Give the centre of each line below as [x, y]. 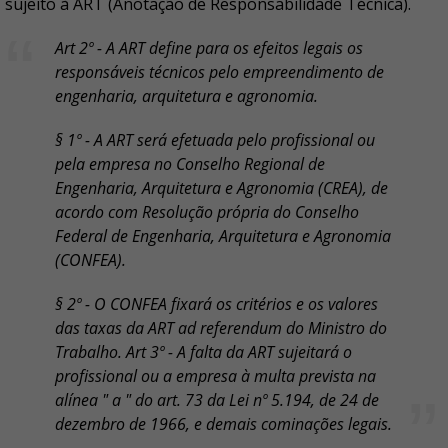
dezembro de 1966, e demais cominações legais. [223, 424]
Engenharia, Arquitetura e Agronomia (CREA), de [221, 188]
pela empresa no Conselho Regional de [190, 164]
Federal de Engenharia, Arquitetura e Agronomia [223, 236]
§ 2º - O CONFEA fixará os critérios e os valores [216, 304]
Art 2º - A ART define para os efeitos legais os [209, 48]
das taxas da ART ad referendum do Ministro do [221, 328]
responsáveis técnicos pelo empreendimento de [219, 72]
